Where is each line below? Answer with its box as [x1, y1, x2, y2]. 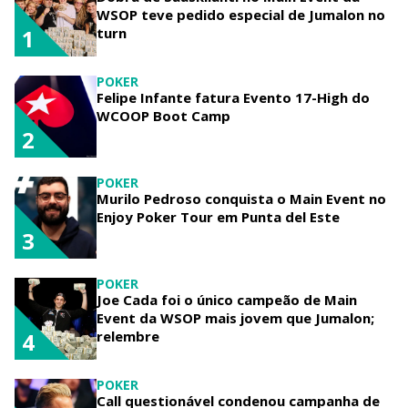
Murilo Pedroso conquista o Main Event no [97, 189, 386, 208]
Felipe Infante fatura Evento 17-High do [97, 87, 370, 107]
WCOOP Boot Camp [97, 106, 230, 125]
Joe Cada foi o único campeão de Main [97, 290, 357, 309]
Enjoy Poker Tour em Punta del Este [97, 207, 340, 226]
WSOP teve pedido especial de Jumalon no [97, 5, 385, 24]
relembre [97, 326, 159, 345]
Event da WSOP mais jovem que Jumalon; [97, 308, 374, 327]
